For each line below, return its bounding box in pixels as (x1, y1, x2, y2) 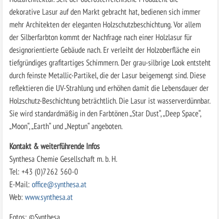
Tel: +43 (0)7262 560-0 (9, 165, 78, 177)
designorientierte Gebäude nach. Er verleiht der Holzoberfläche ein (9, 44, 200, 55)
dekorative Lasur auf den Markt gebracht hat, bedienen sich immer (9, 5, 200, 17)
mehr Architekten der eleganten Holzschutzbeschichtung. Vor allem (9, 18, 201, 30)
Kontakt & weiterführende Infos (9, 140, 100, 152)
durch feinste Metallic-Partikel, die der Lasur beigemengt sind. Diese (9, 69, 206, 81)
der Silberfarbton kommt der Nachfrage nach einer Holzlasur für (9, 31, 192, 43)
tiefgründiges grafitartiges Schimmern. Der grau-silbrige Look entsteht (9, 56, 211, 68)
